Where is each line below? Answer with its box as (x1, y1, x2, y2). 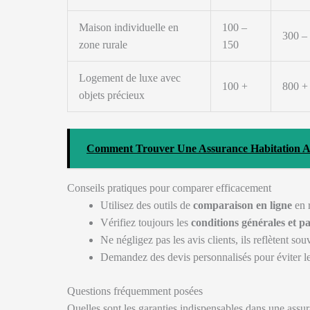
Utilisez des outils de (100, 199, 193, 211)
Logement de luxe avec (79, 72, 181, 84)
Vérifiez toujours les (100, 217, 191, 228)
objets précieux (79, 89, 145, 101)
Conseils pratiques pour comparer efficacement (67, 182, 271, 194)
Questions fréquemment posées (67, 285, 203, 297)
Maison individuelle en (79, 21, 179, 33)
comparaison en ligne (193, 199, 292, 211)
